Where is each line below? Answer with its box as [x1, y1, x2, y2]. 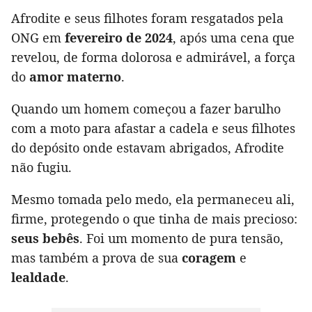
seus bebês [11, 230, 79, 247]
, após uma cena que [173, 29, 295, 47]
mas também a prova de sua [11, 249, 182, 267]
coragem [182, 249, 236, 267]
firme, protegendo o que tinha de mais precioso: [11, 210, 297, 228]
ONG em [11, 29, 65, 47]
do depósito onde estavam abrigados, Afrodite [11, 139, 284, 157]
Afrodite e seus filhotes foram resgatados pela [11, 10, 283, 27]
